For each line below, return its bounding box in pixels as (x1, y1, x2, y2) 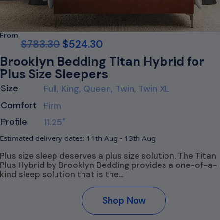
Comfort (1, 99, 37, 111)
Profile (1, 116, 27, 128)
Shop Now (102, 194, 146, 207)
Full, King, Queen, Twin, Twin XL (44, 83, 169, 95)
